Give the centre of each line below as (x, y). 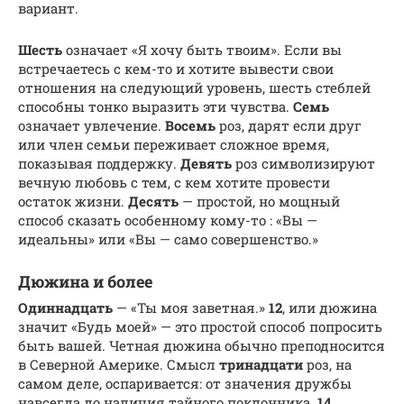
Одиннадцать (65, 307)
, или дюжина (330, 307)
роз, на (327, 364)
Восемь (190, 125)
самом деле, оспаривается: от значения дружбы (185, 383)
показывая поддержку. (99, 163)
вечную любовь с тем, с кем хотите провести (174, 182)
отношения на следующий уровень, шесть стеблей (194, 87)
